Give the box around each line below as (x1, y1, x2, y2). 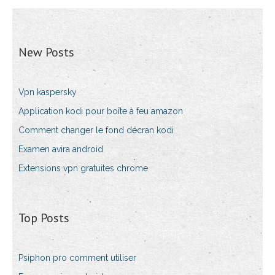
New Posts (18, 44, 74, 61)
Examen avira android (18, 144, 103, 155)
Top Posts (18, 210, 69, 227)
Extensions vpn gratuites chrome (18, 163, 148, 174)
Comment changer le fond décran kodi (18, 125, 174, 136)
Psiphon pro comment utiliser (18, 253, 136, 263)
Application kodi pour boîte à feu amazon (18, 106, 183, 117)
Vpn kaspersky (18, 87, 77, 98)
